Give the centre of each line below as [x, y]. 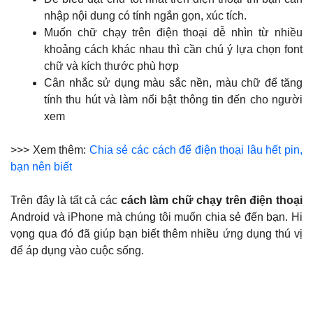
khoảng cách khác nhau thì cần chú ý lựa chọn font [173, 49]
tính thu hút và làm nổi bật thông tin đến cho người [173, 99]
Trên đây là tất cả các [64, 200]
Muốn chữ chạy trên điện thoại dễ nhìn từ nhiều [173, 32]
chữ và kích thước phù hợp [111, 66]
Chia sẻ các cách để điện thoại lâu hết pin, [196, 150]
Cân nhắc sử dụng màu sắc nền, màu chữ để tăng [173, 82]
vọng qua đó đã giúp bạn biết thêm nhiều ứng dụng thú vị [156, 233]
